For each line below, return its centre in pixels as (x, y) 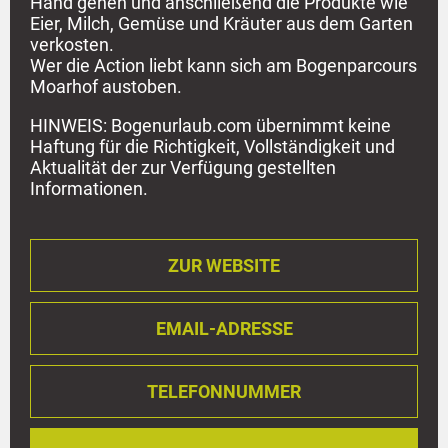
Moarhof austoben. (106, 86)
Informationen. (89, 188)
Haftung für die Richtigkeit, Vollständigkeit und (212, 146)
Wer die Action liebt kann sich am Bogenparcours (223, 65)
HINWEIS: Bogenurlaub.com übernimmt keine (210, 125)
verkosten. (72, 44)
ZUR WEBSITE (224, 265)
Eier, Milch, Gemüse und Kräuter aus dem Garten (221, 23)
